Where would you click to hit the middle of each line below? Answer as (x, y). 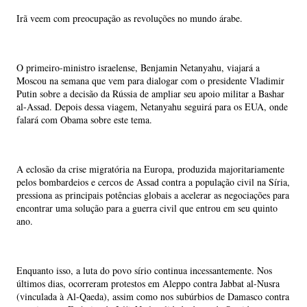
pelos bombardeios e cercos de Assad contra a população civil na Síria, (153, 182)
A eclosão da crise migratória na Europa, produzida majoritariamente (150, 169)
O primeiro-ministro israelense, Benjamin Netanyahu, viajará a (138, 67)
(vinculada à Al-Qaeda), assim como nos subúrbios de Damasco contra (153, 296)
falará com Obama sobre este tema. (84, 120)
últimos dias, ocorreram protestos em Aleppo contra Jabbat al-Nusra (148, 283)
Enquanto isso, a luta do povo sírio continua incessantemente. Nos (144, 270)
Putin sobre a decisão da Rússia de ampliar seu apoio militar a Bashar (150, 94)
